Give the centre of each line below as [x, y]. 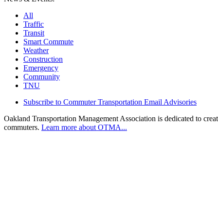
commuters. [23, 127]
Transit [34, 33]
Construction [43, 59]
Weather [36, 51]
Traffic [34, 24]
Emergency [41, 68]
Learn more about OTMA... [84, 127]
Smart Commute [48, 42]
